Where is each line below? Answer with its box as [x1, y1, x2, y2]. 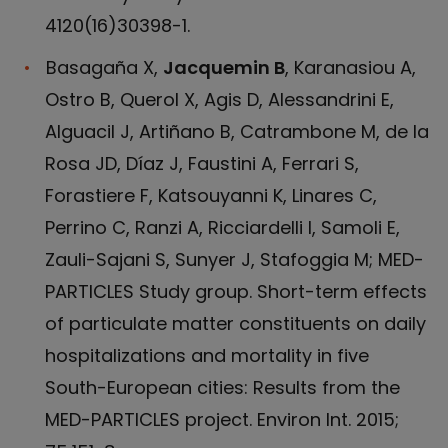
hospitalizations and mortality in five [45, 342, 369, 368]
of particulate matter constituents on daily [45, 310, 426, 336]
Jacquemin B [163, 54, 285, 80]
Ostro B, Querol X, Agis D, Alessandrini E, [45, 86, 394, 112]
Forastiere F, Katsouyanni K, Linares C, [45, 182, 377, 208]
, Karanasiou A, [285, 54, 416, 80]
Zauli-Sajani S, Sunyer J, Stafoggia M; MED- [45, 246, 424, 272]
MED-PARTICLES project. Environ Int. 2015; [45, 406, 399, 432]
